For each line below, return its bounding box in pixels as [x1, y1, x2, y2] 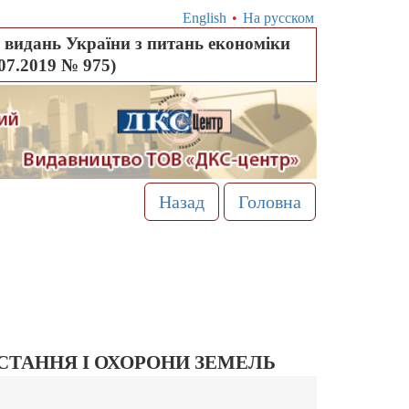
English [182, 10, 226, 26]
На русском [242, 10, 314, 26]
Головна [237, 192, 301, 213]
